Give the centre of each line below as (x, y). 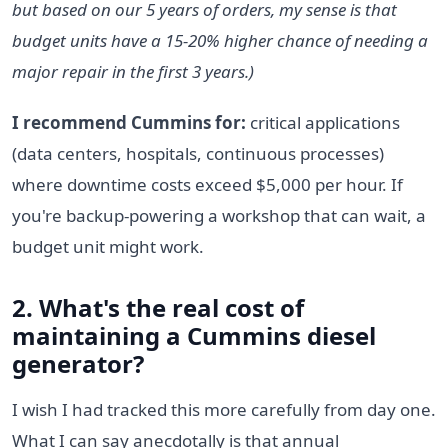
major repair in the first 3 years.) (133, 71)
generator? (78, 363)
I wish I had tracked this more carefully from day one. (224, 409)
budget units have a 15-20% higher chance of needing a (220, 40)
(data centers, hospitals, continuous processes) (198, 153)
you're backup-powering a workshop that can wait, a (219, 215)
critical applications (323, 122)
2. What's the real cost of (158, 307)
